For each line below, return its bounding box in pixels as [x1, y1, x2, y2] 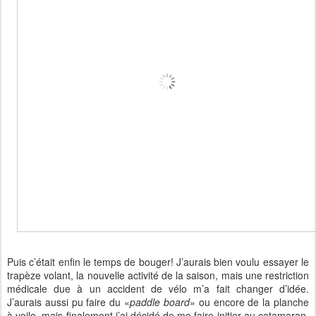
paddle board [130, 295, 190, 310]
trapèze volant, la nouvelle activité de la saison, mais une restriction [7, 268, 309, 283]
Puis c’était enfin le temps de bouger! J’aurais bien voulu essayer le [7, 255, 309, 269]
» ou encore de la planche [189, 295, 310, 310]
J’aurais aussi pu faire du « [7, 295, 130, 310]
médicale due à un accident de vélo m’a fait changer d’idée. [7, 281, 309, 296]
